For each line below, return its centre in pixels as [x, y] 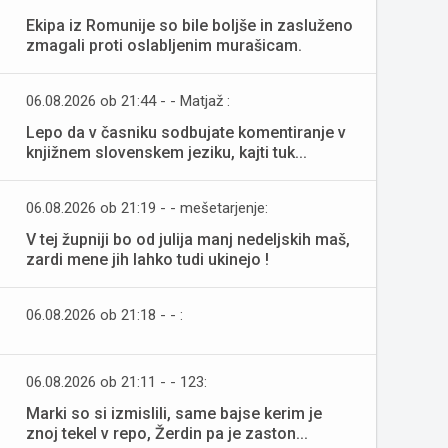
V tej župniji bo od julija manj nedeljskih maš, [188, 239]
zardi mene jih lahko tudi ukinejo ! [147, 259]
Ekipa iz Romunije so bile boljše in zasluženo [189, 25]
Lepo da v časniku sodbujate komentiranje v [186, 132]
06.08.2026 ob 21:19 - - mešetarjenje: [147, 208]
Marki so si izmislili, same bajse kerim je [174, 413]
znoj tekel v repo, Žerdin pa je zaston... [167, 433]
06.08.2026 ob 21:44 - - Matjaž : [128, 101]
